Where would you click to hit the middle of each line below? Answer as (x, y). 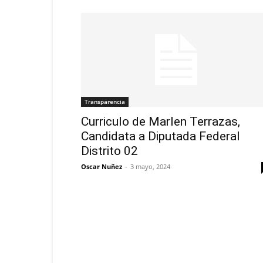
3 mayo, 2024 (150, 166)
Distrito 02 (109, 151)
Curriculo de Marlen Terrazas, (161, 122)
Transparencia (105, 102)
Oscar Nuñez (102, 166)
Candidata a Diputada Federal (161, 136)
